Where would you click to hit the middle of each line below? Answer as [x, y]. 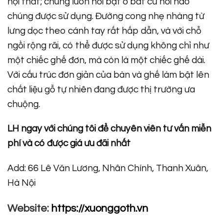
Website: [28, 208]
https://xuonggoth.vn [99, 208]
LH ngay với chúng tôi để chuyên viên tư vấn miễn [109, 129]
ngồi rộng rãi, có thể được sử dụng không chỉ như [108, 45]
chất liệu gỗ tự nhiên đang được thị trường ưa [101, 89]
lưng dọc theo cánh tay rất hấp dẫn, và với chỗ [104, 31]
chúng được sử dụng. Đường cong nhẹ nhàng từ [106, 16]
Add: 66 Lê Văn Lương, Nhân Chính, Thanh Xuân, [108, 168]
